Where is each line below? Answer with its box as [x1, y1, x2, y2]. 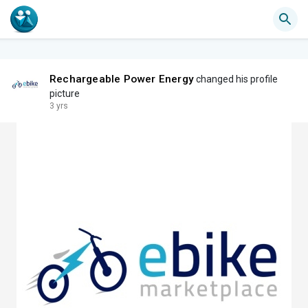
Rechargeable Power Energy [49, 73, 194, 85]
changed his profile [194, 74, 278, 85]
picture [49, 88, 80, 99]
